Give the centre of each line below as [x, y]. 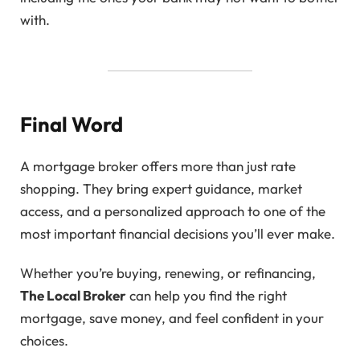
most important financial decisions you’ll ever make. [178, 234]
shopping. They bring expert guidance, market [161, 189]
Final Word [72, 125]
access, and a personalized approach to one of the [173, 211]
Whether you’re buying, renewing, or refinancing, [168, 272]
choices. [44, 340]
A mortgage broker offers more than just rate [158, 166]
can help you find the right [207, 295]
